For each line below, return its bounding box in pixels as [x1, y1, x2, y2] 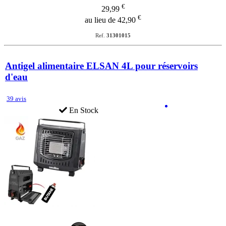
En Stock [67, 105, 98, 115]
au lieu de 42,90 [85, 15, 138, 24]
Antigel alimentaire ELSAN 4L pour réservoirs [5, 60, 198, 71]
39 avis [7, 94, 26, 102]
